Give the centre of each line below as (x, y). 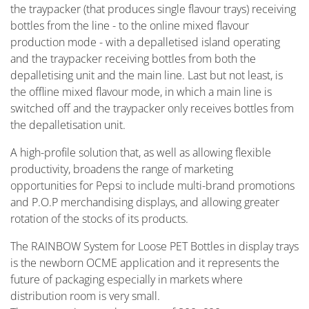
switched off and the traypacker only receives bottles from (152, 108)
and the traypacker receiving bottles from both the (133, 59)
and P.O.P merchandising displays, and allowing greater (145, 202)
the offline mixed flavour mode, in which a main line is (141, 92)
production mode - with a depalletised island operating (145, 42)
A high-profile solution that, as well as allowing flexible (141, 152)
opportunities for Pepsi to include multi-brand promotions (152, 186)
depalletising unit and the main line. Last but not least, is (147, 75)
